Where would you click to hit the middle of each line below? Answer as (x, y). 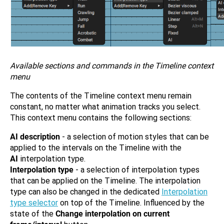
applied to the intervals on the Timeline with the (96, 148)
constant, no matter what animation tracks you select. (105, 107)
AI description (35, 137)
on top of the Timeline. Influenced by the (131, 203)
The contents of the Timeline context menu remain (101, 96)
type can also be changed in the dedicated (86, 192)
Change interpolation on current (112, 214)
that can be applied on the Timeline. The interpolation (105, 181)
